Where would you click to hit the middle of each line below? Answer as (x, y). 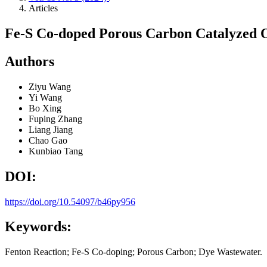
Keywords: (38, 227)
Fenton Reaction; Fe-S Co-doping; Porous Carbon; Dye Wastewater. (133, 252)
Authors (30, 61)
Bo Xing (45, 108)
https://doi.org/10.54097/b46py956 (70, 201)
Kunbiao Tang (56, 151)
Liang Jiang (51, 129)
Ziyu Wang (50, 86)
